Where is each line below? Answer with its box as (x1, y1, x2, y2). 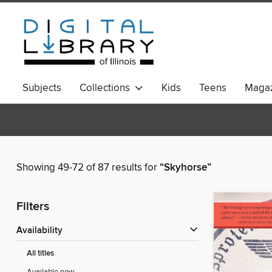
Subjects (22, 81, 61, 95)
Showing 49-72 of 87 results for (16, 161, 160, 175)
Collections (80, 81, 135, 95)
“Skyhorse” (160, 161, 211, 175)
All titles (27, 248, 54, 259)
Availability (22, 225, 63, 237)
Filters (16, 199, 49, 215)
